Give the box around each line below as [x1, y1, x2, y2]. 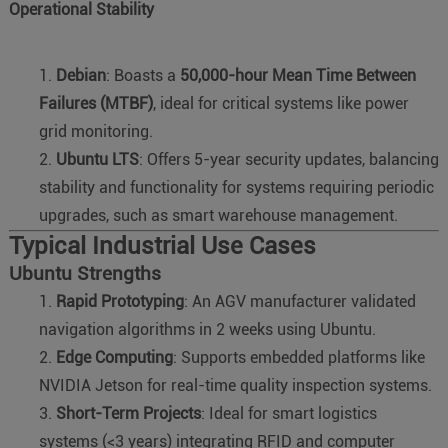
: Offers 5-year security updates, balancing [138, 149, 439, 169]
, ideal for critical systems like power [152, 93, 409, 113]
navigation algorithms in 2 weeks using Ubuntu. [38, 319, 376, 339]
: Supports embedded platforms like [172, 347, 425, 367]
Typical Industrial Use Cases [8, 231, 316, 260]
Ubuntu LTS [55, 149, 139, 169]
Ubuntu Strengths [8, 262, 161, 285]
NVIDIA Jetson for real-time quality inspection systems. [38, 375, 432, 395]
